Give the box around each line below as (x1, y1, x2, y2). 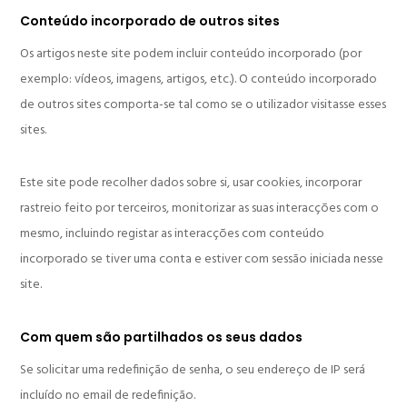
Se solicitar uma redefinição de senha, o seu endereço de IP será (20, 360, 366, 382)
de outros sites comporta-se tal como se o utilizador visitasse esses (20, 94, 387, 116)
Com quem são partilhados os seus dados (20, 328, 303, 347)
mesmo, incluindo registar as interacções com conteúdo (20, 223, 325, 245)
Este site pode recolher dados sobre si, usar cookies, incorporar (20, 173, 362, 194)
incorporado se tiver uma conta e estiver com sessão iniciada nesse (20, 249, 384, 271)
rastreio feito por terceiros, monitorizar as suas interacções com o (20, 198, 380, 220)
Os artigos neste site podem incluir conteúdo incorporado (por (20, 44, 362, 65)
